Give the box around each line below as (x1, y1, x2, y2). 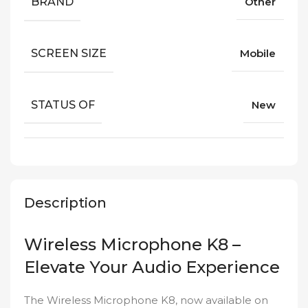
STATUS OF (31, 98, 95, 111)
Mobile (240, 47, 276, 60)
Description (24, 195, 107, 212)
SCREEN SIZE (31, 46, 107, 60)
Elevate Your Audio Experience (24, 257, 280, 278)
